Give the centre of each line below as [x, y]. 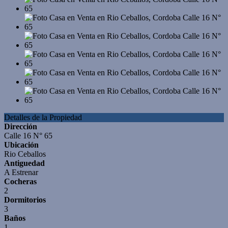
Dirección [21, 126]
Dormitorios [25, 200]
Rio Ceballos [25, 154]
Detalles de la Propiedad [43, 117]
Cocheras [20, 181]
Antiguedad [24, 163]
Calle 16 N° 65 [28, 136]
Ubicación [21, 145]
